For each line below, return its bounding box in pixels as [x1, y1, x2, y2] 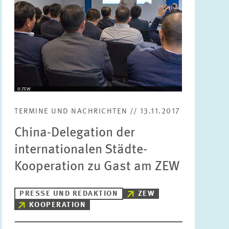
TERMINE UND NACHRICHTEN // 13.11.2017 [14, 108, 180, 116]
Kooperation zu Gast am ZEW [14, 160, 180, 173]
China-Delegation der [14, 126, 135, 140]
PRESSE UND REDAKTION [19, 190, 119, 198]
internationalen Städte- [14, 143, 148, 156]
